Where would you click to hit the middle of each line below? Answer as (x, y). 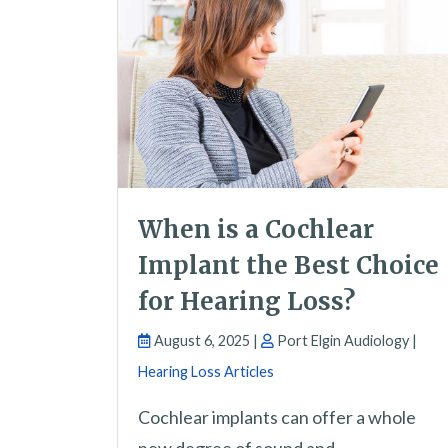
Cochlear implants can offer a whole (277, 417)
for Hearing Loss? (246, 302)
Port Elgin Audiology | (345, 341)
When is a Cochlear (256, 230)
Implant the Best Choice (288, 266)
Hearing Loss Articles (206, 372)
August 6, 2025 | (206, 341)
